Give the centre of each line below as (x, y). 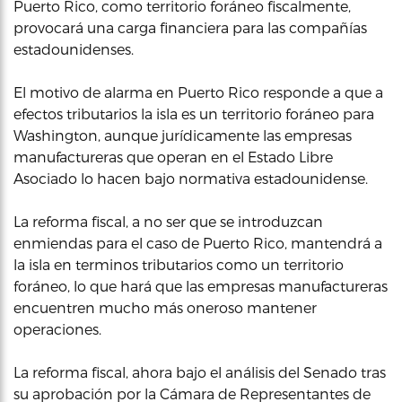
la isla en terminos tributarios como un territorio (179, 264)
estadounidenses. (74, 49)
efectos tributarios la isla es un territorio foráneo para (194, 114)
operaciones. (57, 329)
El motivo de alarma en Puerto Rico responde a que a (198, 92)
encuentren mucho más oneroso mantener (165, 307)
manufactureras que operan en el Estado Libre (173, 157)
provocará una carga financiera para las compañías (190, 27)
